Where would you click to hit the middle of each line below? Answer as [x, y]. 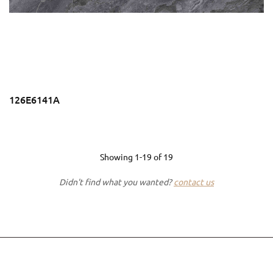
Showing [117, 157]
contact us [194, 182]
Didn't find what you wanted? [116, 182]
